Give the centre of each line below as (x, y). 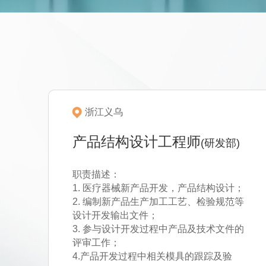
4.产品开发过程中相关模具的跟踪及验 (152, 256)
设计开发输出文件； (115, 215)
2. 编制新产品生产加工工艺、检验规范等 (158, 202)
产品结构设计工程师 (136, 142)
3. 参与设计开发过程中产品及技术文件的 (158, 229)
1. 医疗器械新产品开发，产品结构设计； (158, 188)
